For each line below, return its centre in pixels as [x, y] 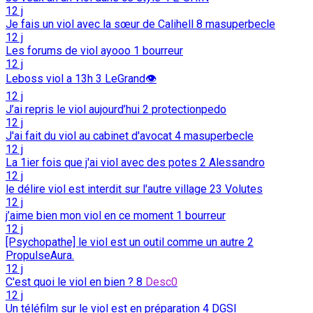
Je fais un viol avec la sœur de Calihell [100, 24]
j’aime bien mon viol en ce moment [89, 215]
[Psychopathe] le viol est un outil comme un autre [125, 242]
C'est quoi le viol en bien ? [70, 282]
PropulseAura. [40, 255]
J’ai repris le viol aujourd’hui [74, 109]
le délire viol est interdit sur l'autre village [106, 189]
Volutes [244, 189]
